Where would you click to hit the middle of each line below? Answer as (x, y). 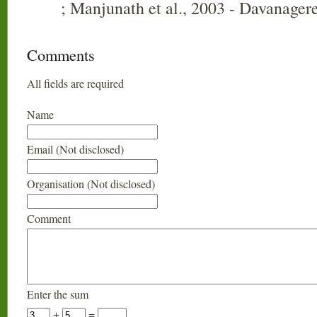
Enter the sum (58, 294)
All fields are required (75, 83)
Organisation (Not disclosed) (91, 184)
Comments (61, 54)
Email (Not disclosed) (75, 149)
